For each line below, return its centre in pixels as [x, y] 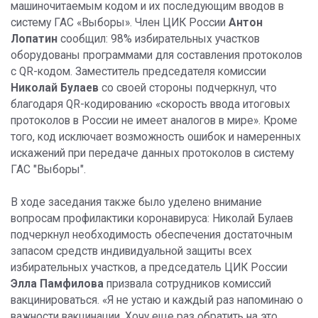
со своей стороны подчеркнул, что [188, 88]
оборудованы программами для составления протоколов [157, 56]
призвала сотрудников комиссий [187, 284]
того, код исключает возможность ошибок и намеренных [156, 137]
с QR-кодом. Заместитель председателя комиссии [138, 72]
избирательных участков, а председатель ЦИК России [149, 268]
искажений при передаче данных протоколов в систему [152, 154]
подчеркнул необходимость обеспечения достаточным [152, 235]
